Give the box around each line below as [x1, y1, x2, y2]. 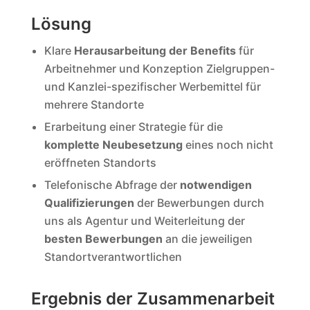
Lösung [30, 14, 91, 35]
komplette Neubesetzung [44, 137, 183, 152]
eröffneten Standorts [44, 155, 156, 170]
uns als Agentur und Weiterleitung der [44, 213, 245, 228]
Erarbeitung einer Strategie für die [44, 119, 223, 134]
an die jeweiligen [162, 231, 253, 246]
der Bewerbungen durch [134, 195, 264, 210]
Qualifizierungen [44, 195, 134, 210]
